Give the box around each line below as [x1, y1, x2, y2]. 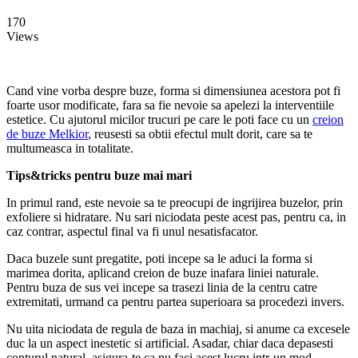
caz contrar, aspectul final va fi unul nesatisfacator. [6, 224, 258, 238]
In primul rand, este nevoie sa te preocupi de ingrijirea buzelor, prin [6, 195, 343, 209]
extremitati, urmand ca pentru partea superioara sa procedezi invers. [6, 294, 344, 308]
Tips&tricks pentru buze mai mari [6, 168, 192, 182]
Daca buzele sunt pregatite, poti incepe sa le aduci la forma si [6, 251, 312, 265]
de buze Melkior [6, 126, 88, 141]
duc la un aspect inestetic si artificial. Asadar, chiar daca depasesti [6, 336, 333, 350]
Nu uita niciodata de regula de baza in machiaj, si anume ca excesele [6, 321, 350, 336]
